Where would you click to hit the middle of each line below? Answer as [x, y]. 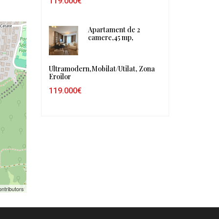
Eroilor [60, 76]
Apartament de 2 [114, 29]
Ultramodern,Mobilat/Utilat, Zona [102, 68]
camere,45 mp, [110, 37]
